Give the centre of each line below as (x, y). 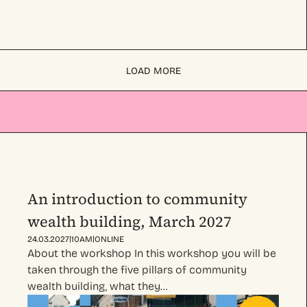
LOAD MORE (153, 71)
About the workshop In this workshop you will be (152, 254)
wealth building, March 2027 (130, 222)
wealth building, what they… (97, 286)
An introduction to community (137, 199)
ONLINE (109, 240)
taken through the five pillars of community (137, 270)
